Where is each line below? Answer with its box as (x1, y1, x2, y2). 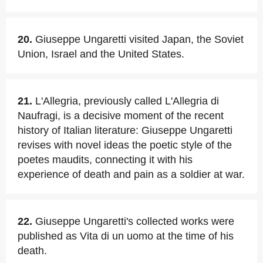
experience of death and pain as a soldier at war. (18, 168, 245, 180)
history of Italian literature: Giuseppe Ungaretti (18, 124, 232, 136)
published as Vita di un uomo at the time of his (18, 230, 234, 242)
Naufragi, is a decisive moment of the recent (18, 110, 224, 122)
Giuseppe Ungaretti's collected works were (35, 215, 234, 227)
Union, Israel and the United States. (18, 48, 184, 60)
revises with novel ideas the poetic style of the (18, 139, 232, 151)
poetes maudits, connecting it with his (18, 154, 193, 166)
